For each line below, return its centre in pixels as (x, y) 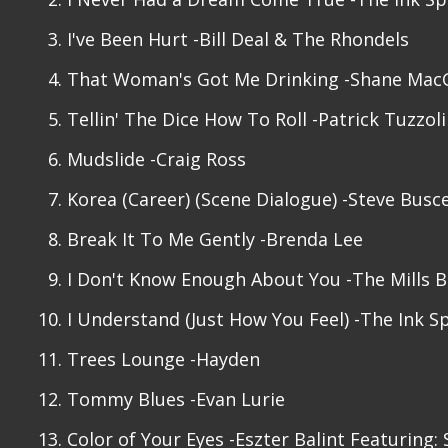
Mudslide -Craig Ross (156, 159)
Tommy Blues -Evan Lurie (175, 399)
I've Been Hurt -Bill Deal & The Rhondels (237, 39)
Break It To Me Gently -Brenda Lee (214, 239)
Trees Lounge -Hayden (163, 359)
